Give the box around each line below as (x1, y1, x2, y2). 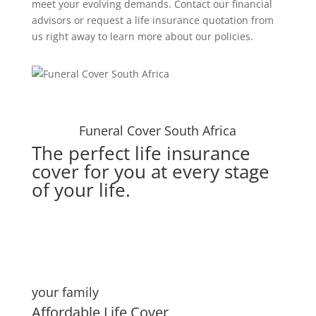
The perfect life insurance (31, 140, 250, 166)
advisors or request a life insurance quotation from (31, 13, 274, 28)
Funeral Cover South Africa (79, 122, 237, 140)
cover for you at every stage (31, 159, 269, 185)
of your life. (31, 177, 130, 203)
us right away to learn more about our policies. (31, 30, 253, 44)
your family (31, 284, 99, 301)
